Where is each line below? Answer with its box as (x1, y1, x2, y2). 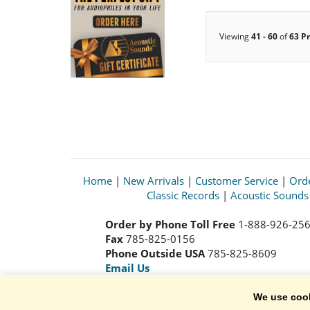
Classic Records (146, 188, 219, 202)
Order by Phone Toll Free (105, 217, 235, 231)
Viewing (219, 30, 251, 42)
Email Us (105, 260, 149, 275)
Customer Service (195, 173, 278, 188)
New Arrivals (123, 173, 184, 188)
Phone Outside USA (105, 246, 208, 260)
